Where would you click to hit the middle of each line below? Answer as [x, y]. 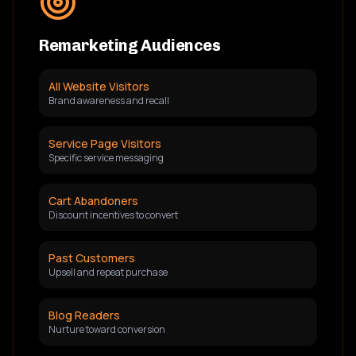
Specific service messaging [106, 158]
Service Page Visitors [105, 143]
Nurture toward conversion [107, 329]
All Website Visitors [99, 86]
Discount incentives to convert [113, 215]
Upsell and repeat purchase [108, 272]
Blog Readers [84, 315]
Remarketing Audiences [130, 45]
